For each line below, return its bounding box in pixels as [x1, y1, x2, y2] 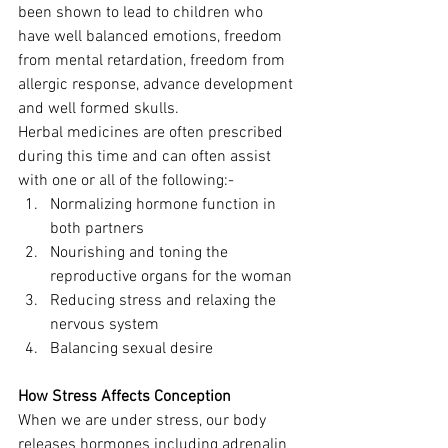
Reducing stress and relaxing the [50, 291, 280, 311]
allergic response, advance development [18, 75, 297, 95]
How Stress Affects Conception [18, 387, 231, 407]
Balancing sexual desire [50, 339, 213, 359]
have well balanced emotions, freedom [18, 27, 286, 47]
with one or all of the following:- [18, 171, 234, 191]
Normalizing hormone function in [50, 195, 280, 215]
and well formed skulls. [18, 99, 179, 119]
